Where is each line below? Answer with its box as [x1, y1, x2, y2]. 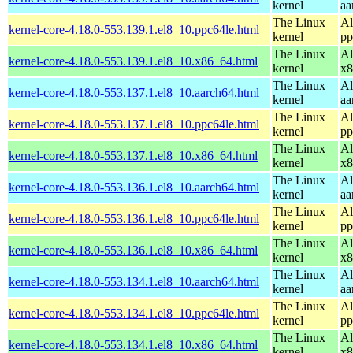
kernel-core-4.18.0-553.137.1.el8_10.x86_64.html [9, 148, 258, 162]
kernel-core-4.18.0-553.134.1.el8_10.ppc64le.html [9, 306, 259, 320]
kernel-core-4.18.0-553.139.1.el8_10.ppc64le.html [9, 22, 259, 36]
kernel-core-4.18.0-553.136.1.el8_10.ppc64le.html [9, 211, 259, 225]
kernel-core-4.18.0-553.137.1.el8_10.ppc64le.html [9, 117, 259, 131]
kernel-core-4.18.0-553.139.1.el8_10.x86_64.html [9, 54, 258, 68]
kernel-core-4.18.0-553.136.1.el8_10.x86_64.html [9, 243, 258, 257]
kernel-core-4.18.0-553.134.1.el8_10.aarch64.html [9, 274, 259, 288]
